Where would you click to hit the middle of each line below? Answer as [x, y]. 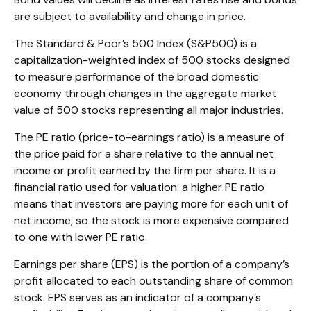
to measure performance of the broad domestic [136, 76]
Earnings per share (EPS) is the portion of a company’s [152, 264]
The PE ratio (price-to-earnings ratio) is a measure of [149, 137]
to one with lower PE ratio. [81, 237]
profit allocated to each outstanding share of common [153, 280]
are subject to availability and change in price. [130, 16]
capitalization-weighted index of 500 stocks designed [152, 60]
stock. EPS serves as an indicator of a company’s [137, 297]
